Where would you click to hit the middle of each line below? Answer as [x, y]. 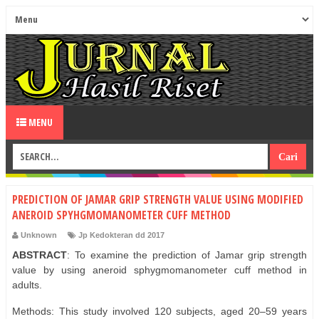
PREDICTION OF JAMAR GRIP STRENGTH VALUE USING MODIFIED [158, 199]
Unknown [39, 235]
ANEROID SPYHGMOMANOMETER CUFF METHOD [121, 215]
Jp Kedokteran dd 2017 [121, 235]
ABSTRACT [40, 255]
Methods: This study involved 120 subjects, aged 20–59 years [159, 311]
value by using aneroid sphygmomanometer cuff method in [159, 270]
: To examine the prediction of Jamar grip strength [187, 255]
